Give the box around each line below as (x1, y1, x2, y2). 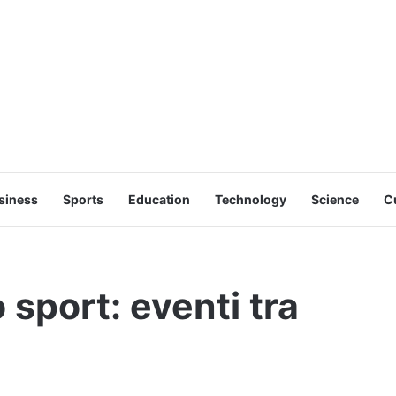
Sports (63, 192, 103, 207)
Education (128, 192, 190, 207)
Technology (215, 192, 286, 207)
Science (311, 192, 359, 207)
